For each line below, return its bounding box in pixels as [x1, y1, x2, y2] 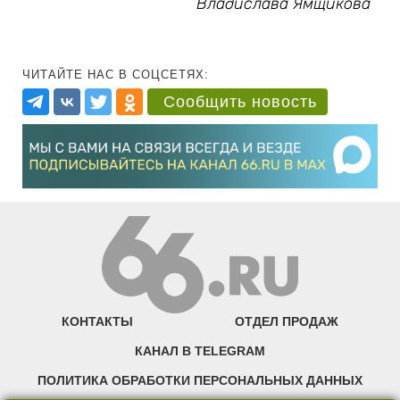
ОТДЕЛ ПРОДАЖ [234, 313, 338, 329]
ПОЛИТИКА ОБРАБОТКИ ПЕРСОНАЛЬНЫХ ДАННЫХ [37, 372, 362, 387]
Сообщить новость [163, 93, 317, 111]
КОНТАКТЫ [62, 313, 134, 329]
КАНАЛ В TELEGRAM [135, 343, 265, 358]
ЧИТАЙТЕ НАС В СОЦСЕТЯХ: [22, 68, 209, 81]
